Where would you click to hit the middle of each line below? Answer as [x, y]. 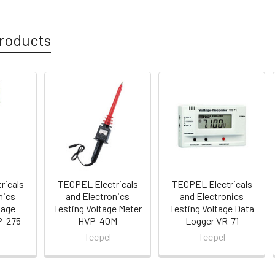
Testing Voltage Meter [98, 208]
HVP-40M [98, 220]
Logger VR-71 [212, 220]
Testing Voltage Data [212, 208]
